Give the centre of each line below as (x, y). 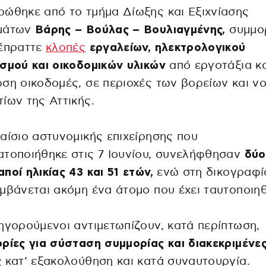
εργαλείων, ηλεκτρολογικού (166, 48)
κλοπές (66, 48)
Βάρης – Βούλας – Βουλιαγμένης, (130, 30)
